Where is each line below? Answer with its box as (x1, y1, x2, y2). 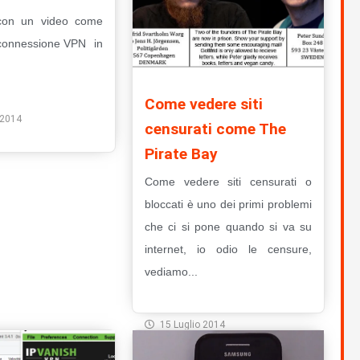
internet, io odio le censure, (144, 243, 312, 256)
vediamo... (144, 265, 198, 279)
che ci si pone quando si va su (144, 220, 312, 234)
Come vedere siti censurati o (144, 175, 312, 189)
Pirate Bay (144, 145, 218, 164)
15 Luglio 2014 (159, 319, 225, 331)
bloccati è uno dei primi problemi (144, 198, 312, 211)
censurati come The (144, 120, 286, 139)
